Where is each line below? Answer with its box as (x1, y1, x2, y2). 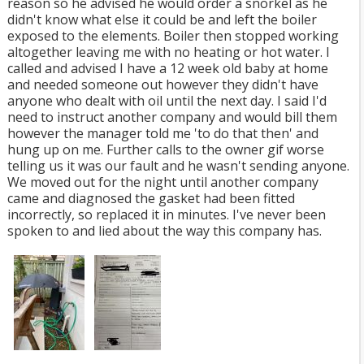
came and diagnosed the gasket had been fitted (7, 189, 295, 207)
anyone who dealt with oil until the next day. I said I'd (7, 92, 327, 110)
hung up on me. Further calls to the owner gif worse (7, 141, 324, 158)
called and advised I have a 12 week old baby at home (7, 59, 328, 77)
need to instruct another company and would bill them (7, 108, 337, 126)
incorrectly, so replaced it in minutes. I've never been (7, 206, 326, 223)
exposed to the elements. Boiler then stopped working (7, 27, 339, 45)
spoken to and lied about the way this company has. (7, 222, 322, 240)
